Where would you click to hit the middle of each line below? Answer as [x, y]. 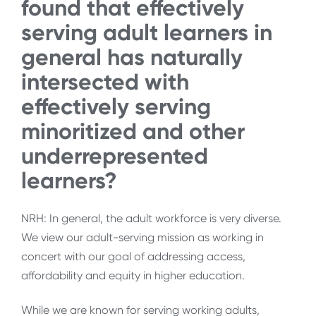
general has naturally [132, 57]
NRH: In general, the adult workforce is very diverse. [151, 219]
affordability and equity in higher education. [134, 276]
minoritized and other [133, 131]
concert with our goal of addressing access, [133, 257]
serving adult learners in [147, 32]
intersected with [105, 81]
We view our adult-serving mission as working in [142, 238]
